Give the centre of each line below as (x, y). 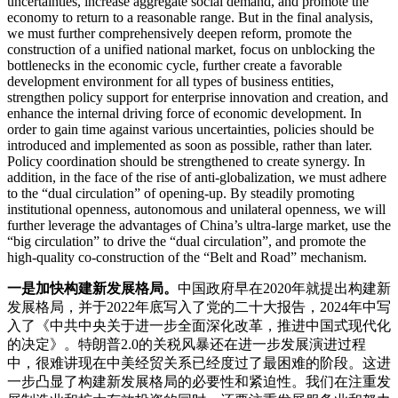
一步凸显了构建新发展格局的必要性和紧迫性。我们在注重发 (199, 382)
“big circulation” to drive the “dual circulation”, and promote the (187, 242)
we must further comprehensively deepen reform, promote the (179, 34)
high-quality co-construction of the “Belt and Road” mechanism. (187, 258)
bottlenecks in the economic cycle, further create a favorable (175, 66)
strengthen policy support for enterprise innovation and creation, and (198, 98)
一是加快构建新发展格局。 (92, 289)
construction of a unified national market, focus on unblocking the (191, 50)
